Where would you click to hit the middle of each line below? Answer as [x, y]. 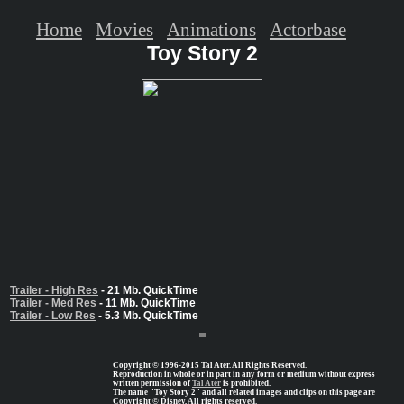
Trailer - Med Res [53, 303]
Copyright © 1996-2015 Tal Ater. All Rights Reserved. [210, 366]
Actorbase [308, 29]
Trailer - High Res [54, 291]
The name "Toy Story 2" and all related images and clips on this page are [244, 393]
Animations [211, 29]
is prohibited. [246, 384]
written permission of [152, 384]
